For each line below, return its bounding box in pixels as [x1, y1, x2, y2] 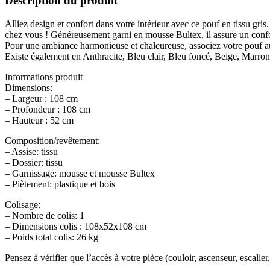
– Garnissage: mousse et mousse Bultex [5, 168, 155, 179]
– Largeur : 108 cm [5, 93, 78, 104]
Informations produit [5, 72, 83, 83]
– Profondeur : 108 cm [5, 104, 90, 115]
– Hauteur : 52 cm [5, 115, 74, 126]
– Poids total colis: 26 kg [5, 232, 98, 243]
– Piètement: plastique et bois [5, 179, 115, 190]
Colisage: [5, 199, 40, 210]
